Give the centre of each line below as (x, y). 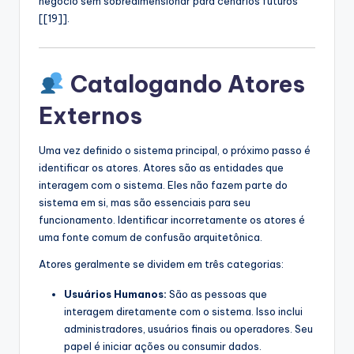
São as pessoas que (217, 294)
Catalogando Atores (185, 84)
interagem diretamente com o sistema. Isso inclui (183, 311)
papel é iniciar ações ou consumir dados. (163, 346)
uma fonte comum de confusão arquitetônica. (151, 237)
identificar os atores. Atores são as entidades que (161, 167)
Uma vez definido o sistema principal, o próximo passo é (175, 150)
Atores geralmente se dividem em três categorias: (161, 264)
